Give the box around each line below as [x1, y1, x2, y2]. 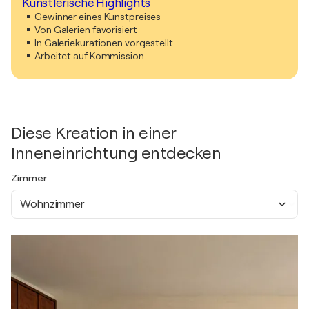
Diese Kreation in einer [11, 123, 177, 143]
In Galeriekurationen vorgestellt [34, 37, 173, 48]
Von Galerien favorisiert [34, 24, 137, 35]
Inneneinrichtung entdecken [11, 143, 221, 163]
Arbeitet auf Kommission [34, 50, 144, 61]
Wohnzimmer [20, 197, 85, 210]
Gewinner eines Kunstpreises [34, 11, 161, 22]
